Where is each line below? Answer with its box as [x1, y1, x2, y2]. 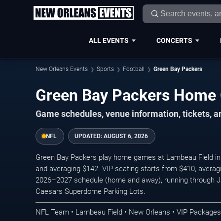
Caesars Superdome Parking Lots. [36, 186, 146, 196]
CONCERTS [156, 36, 192, 44]
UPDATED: [74, 132, 104, 140]
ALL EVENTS [88, 36, 129, 44]
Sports [97, 66, 114, 73]
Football [123, 66, 145, 73]
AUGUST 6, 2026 [104, 132, 148, 140]
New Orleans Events [36, 66, 88, 73]
